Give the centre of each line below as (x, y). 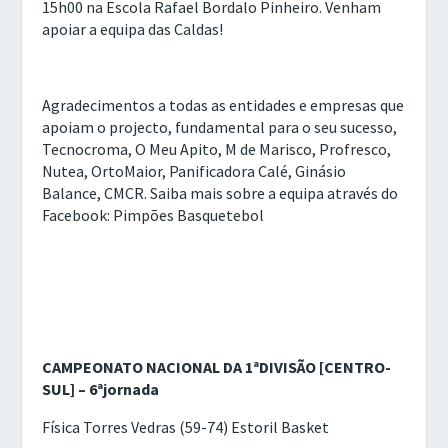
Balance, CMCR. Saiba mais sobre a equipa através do (220, 192)
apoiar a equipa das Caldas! (133, 28)
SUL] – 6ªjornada (101, 388)
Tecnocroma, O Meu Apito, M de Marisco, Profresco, (217, 148)
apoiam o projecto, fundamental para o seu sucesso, (220, 126)
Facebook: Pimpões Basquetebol (153, 214)
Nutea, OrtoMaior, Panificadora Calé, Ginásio (194, 170)
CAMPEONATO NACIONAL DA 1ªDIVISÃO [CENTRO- (217, 366)
